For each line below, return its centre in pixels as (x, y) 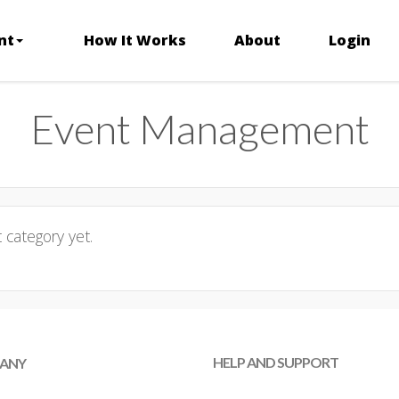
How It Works (134, 40)
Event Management (199, 129)
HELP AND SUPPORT (276, 362)
